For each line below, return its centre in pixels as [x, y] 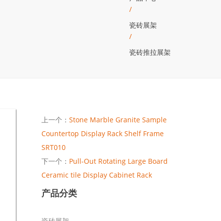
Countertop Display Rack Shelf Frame [102, 133]
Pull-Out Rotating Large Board [118, 161]
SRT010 [53, 147]
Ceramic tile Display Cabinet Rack [96, 175]
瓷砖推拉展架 [150, 52]
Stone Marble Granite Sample [118, 119]
